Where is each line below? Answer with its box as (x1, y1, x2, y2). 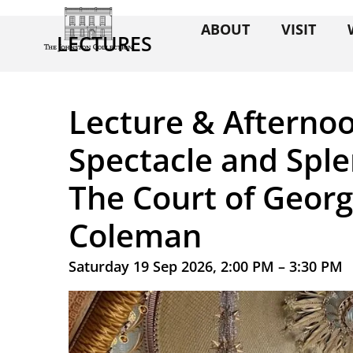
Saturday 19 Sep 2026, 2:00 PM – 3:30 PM (69, 257, 343, 276)
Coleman (69, 214, 202, 257)
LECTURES (57, 30, 152, 57)
